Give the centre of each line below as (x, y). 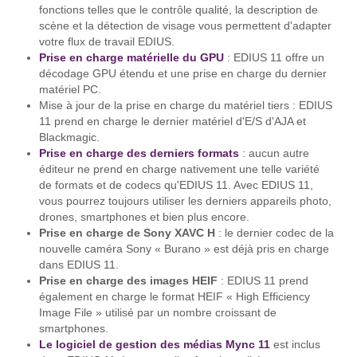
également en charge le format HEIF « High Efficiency (174, 297)
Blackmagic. (69, 138)
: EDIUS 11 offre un (275, 58)
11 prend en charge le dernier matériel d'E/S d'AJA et (172, 122)
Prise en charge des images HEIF (128, 281)
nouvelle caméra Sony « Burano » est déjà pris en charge (184, 249)
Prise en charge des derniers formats (139, 154)
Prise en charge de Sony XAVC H (127, 233)
